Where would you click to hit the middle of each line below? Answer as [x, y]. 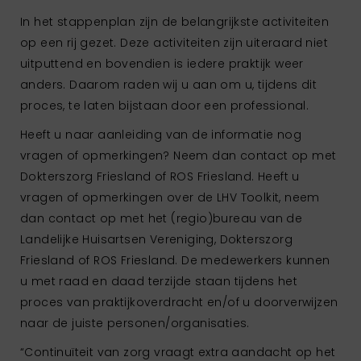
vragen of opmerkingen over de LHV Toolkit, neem [170, 197]
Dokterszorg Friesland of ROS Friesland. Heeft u [160, 176]
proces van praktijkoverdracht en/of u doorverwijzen [179, 302]
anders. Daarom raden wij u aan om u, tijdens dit [169, 84]
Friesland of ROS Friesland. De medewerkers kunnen [175, 260]
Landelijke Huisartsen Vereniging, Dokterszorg [156, 239]
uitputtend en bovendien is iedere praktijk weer [162, 63]
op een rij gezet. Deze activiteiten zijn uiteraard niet [174, 42]
